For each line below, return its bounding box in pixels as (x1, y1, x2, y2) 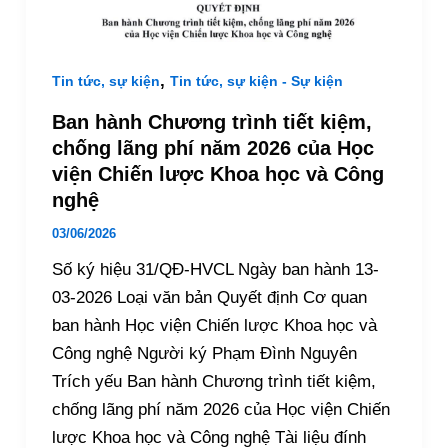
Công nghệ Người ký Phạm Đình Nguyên (51, 343, 357, 363)
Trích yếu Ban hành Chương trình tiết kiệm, (51, 371, 376, 391)
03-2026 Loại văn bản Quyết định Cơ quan (51, 287, 367, 307)
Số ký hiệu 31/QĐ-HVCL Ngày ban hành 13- (51, 259, 379, 279)
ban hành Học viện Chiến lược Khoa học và (51, 315, 377, 335)
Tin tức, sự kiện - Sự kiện (169, 73, 343, 90)
